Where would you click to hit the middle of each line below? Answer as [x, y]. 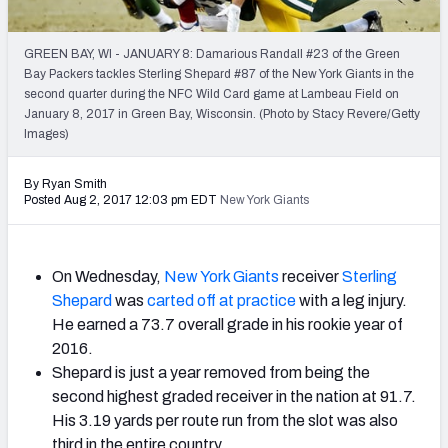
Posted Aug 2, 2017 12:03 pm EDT [120, 199]
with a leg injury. [351, 300]
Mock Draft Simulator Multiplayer [284, 50]
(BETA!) [195, 70]
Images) [46, 133]
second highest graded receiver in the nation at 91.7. [234, 396]
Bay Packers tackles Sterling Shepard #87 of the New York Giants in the [219, 73]
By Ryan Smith [65, 183]
